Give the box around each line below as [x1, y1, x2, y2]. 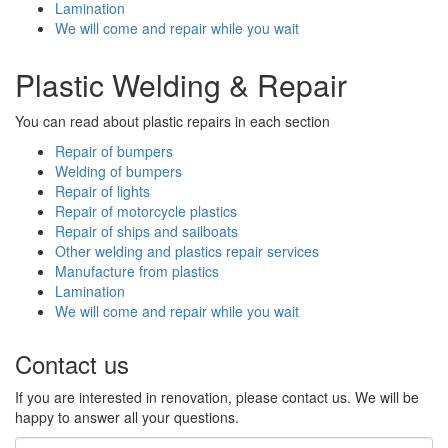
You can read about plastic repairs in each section [15, 110, 330, 131]
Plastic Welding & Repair [15, 62, 347, 106]
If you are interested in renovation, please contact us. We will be [15, 386, 419, 407]
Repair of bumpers [55, 140, 173, 161]
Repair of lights [55, 180, 150, 201]
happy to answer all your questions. [15, 406, 239, 427]
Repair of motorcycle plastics [55, 200, 237, 221]
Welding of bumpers [55, 160, 182, 181]
